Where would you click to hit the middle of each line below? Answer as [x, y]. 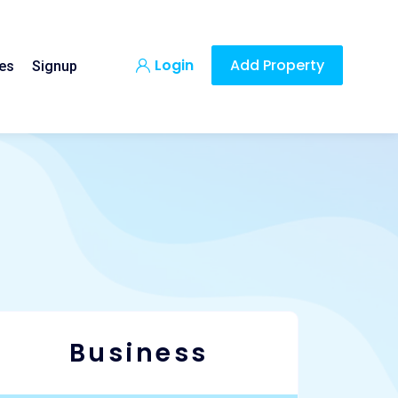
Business [139, 353]
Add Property [277, 66]
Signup [54, 67]
